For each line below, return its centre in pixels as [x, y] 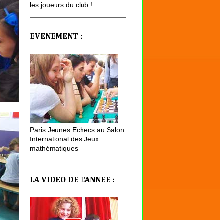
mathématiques [54, 148]
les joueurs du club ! [61, 5]
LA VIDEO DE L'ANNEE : [72, 180]
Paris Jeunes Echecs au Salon [77, 129]
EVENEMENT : [56, 37]
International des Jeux [64, 139]
